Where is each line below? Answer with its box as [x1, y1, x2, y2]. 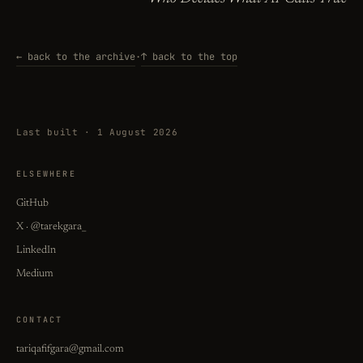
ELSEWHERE [16, 169, 76, 180]
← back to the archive [16, 50, 135, 64]
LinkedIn [16, 245, 56, 256]
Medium [16, 268, 53, 280]
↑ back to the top [141, 50, 237, 64]
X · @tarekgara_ [16, 221, 86, 233]
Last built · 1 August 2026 [16, 126, 178, 139]
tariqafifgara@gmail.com [16, 344, 124, 355]
